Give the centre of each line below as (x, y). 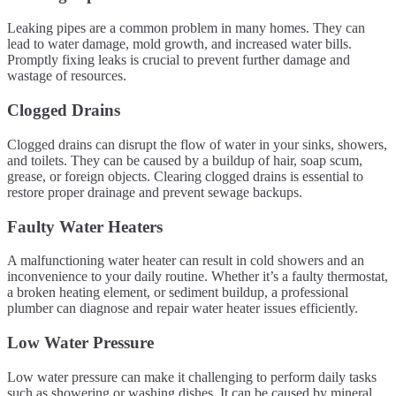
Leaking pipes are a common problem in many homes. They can (186, 28)
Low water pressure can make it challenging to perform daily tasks (192, 377)
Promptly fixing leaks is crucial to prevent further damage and (179, 60)
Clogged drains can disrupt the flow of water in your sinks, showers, (197, 144)
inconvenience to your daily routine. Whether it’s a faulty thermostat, (198, 277)
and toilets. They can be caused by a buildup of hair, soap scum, (185, 160)
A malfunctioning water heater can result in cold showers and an (186, 261)
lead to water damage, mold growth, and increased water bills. (179, 44)
